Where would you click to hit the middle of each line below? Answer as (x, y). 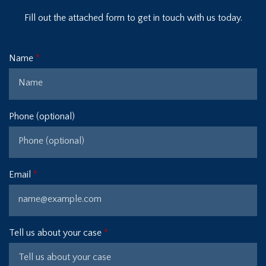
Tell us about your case (55, 233)
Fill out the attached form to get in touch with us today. (133, 18)
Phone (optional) (42, 117)
